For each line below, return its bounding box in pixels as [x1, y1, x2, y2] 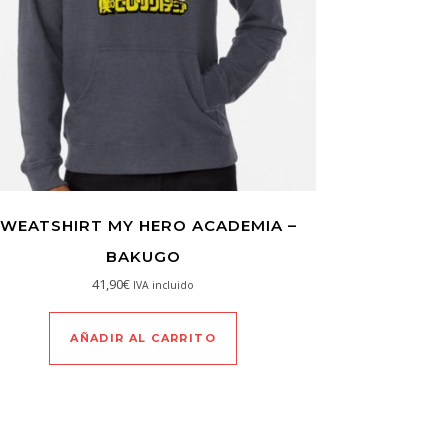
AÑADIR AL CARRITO [70, 330, 217, 345]
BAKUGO [105, 246, 181, 266]
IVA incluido [133, 277, 195, 292]
